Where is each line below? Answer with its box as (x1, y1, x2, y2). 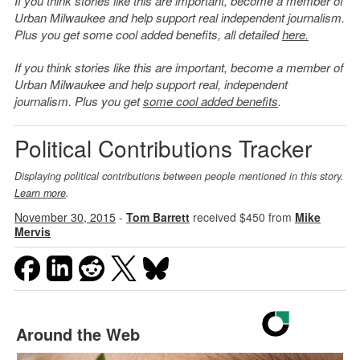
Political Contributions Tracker (14, 132, 312, 165)
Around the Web (15, 322, 140, 346)
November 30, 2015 (14, 209, 116, 226)
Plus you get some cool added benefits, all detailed (14, 26, 282, 43)
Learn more (14, 186, 66, 201)
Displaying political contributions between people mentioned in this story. (14, 169, 344, 184)
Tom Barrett (125, 209, 190, 226)
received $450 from (189, 209, 295, 226)
